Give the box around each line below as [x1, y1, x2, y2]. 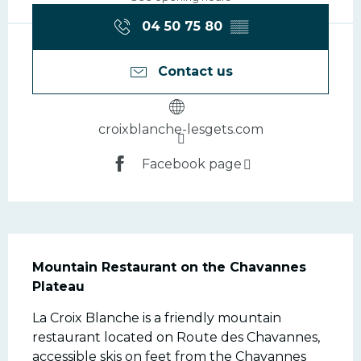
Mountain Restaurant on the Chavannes [32, 259, 306, 276]
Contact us [157, 64, 233, 80]
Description [8, 236, 182, 272]
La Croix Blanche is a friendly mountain [32, 310, 281, 326]
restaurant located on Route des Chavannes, [32, 330, 320, 346]
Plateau [32, 279, 85, 295]
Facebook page [141, 156, 242, 172]
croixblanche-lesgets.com [98, 122, 263, 138]
